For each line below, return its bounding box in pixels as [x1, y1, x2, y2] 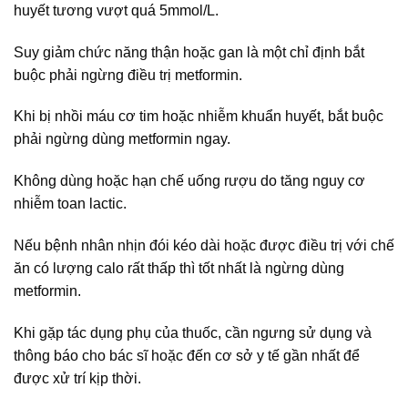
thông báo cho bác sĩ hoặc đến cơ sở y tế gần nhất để [14, 347, 360, 363]
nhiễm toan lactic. [14, 196, 127, 212]
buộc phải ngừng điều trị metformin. [14, 66, 242, 83]
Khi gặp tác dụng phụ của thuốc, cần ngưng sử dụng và [14, 324, 372, 341]
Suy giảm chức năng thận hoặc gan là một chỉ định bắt [14, 44, 364, 60]
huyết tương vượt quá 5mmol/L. [14, 2, 219, 18]
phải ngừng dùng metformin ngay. [14, 131, 230, 148]
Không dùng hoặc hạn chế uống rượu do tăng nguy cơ [14, 173, 365, 189]
